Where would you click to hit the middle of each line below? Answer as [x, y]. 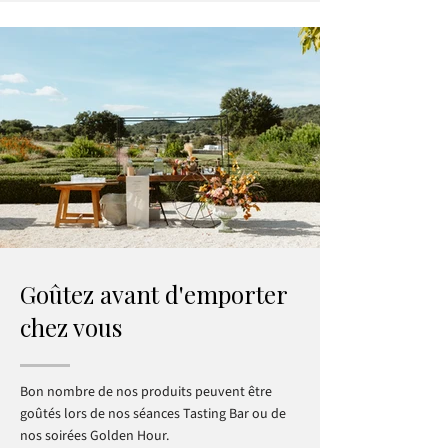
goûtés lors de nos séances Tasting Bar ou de [153, 414]
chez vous [71, 327]
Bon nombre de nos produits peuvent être [146, 392]
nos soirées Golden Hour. [94, 436]
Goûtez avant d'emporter [153, 294]
